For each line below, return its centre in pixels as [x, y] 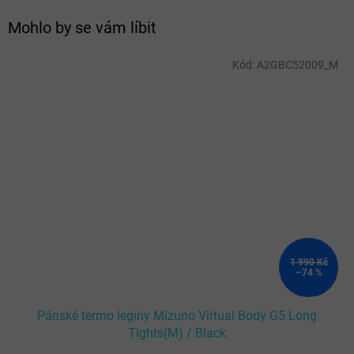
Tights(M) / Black [177, 333]
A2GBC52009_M [298, 64]
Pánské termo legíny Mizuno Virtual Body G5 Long [177, 316]
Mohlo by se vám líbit [82, 28]
